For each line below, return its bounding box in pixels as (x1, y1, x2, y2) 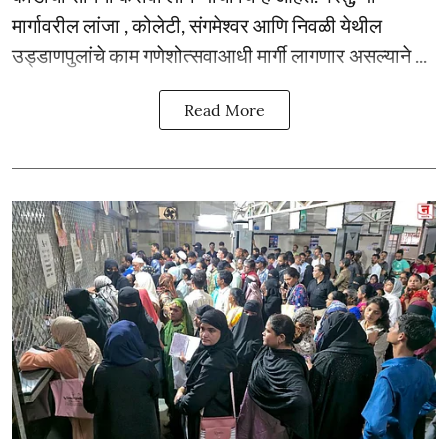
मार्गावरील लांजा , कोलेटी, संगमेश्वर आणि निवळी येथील (12, 12, 382, 37)
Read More (183, 99, 265, 120)
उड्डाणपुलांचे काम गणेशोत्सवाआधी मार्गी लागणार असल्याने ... (12, 42, 427, 67)
